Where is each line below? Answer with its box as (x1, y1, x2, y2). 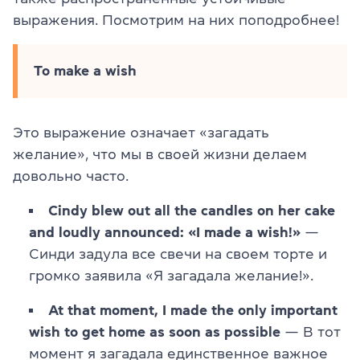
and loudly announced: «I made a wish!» (29, 224, 301, 239)
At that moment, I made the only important (48, 302, 337, 317)
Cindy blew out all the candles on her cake (48, 202, 335, 218)
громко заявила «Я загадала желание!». (29, 268, 313, 283)
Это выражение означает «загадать (13, 125, 269, 140)
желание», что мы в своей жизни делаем (13, 146, 307, 162)
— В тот (280, 324, 341, 339)
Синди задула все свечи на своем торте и (29, 246, 327, 261)
